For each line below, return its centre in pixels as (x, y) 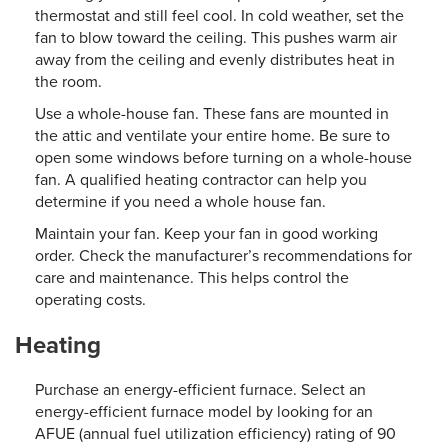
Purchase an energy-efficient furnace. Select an (200, 389)
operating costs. (90, 299)
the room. (68, 81)
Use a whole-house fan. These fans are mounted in (212, 113)
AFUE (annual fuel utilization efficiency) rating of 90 (215, 433)
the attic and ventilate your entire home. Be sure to (212, 135)
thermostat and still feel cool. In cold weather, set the (219, 15)
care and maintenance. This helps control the (192, 277)
